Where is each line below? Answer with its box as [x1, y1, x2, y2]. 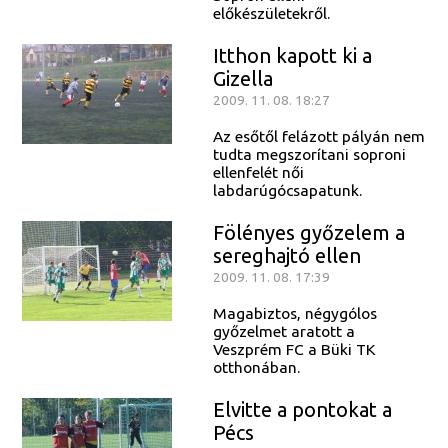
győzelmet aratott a [212, 321, 355, 340]
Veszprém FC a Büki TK [212, 339, 376, 358]
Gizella [212, 67, 273, 91]
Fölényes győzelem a [212, 221, 405, 245]
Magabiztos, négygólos [212, 303, 377, 322]
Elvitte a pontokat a [212, 398, 392, 422]
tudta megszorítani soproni [212, 144, 406, 163]
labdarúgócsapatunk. [212, 180, 362, 199]
